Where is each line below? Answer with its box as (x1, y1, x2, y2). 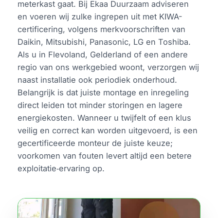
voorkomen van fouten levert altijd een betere (18, 150, 192, 161)
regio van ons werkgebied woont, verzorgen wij (18, 62, 200, 72)
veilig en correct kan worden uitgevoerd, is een (18, 125, 198, 135)
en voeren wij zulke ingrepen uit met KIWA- (18, 11, 183, 21)
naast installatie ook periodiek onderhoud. (18, 74, 178, 85)
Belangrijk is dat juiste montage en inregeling (18, 87, 189, 97)
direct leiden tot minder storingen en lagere (18, 100, 183, 110)
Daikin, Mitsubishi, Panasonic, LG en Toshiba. (18, 36, 191, 47)
